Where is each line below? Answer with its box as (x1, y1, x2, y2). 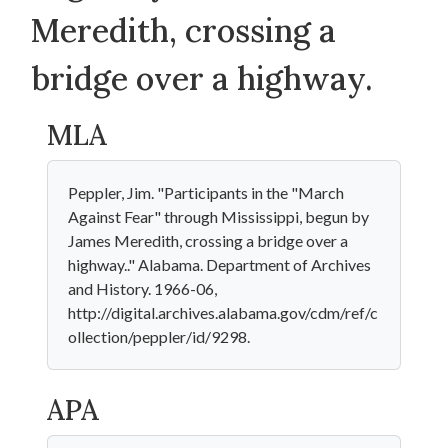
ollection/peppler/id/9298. (68, 327, 250, 346)
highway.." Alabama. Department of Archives (68, 255, 371, 274)
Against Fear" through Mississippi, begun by (68, 207, 369, 226)
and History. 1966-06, (68, 279, 217, 298)
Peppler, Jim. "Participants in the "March (68, 183, 344, 202)
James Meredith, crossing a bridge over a (68, 231, 348, 250)
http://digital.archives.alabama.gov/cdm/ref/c (68, 303, 378, 322)
